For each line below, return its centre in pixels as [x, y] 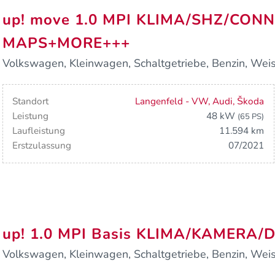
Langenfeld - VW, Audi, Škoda [200, 102]
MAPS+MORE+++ [66, 43]
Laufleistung [39, 131]
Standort [31, 102]
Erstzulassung [42, 146]
